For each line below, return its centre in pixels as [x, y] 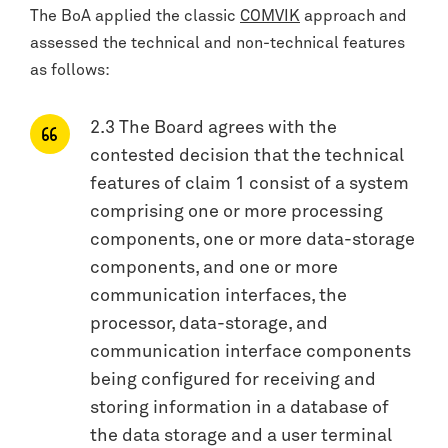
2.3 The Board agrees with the [213, 128]
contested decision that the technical [247, 156]
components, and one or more [214, 268]
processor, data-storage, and [209, 324]
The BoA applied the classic [135, 16]
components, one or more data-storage [252, 240]
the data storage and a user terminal [241, 436]
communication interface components [250, 352]
